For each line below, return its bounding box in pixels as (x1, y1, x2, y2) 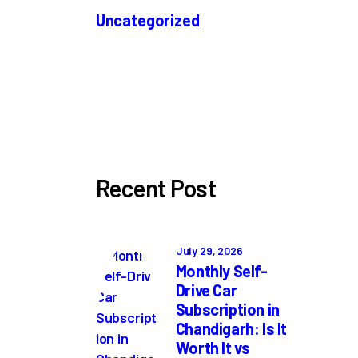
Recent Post (95, 173, 217, 203)
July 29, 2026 (175, 243, 243, 257)
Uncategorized (95, 10, 200, 30)
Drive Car (175, 280, 237, 300)
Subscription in (175, 299, 280, 319)
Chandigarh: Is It (175, 318, 288, 338)
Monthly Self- (175, 261, 268, 280)
